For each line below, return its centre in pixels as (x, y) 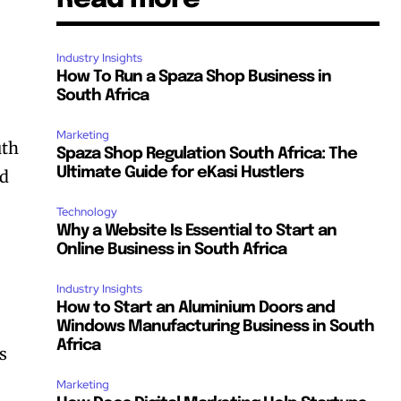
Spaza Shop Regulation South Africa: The (207, 154)
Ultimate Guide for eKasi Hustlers (180, 173)
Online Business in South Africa (172, 250)
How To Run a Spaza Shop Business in (194, 77)
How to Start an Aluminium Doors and (196, 308)
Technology (87, 212)
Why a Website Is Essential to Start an (197, 231)
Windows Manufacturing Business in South (216, 327)
